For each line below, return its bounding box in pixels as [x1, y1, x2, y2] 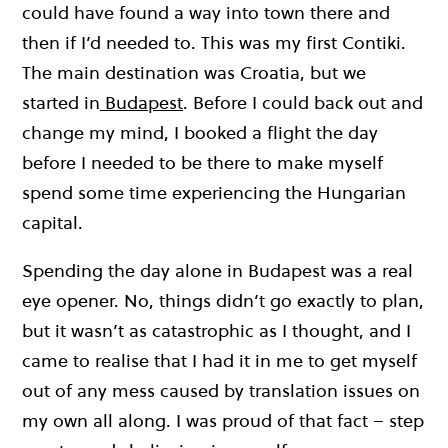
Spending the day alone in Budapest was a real [22, 258, 413, 284]
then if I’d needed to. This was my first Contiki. [22, 30, 406, 56]
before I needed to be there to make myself [22, 150, 383, 176]
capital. [22, 210, 83, 236]
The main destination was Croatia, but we [22, 60, 366, 86]
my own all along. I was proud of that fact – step [22, 408, 424, 434]
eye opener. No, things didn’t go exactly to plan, [22, 288, 424, 314]
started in [22, 90, 100, 116]
